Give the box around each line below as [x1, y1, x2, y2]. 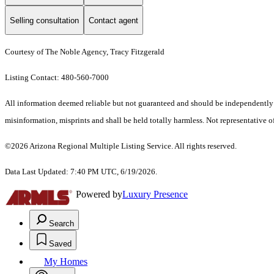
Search [49, 219, 74, 229]
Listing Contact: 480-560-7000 [5, 73, 111, 83]
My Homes [44, 256, 87, 267]
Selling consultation [10, 15, 79, 25]
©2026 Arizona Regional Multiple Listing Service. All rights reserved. [5, 141, 237, 151]
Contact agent [89, 15, 138, 25]
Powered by [76, 189, 122, 200]
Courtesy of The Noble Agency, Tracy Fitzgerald [5, 47, 165, 57]
